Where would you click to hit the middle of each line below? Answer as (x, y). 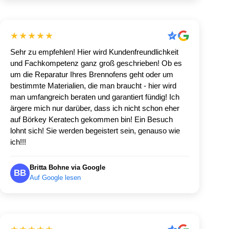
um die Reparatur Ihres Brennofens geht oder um (92, 74)
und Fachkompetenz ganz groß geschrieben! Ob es (96, 63)
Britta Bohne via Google (67, 167)
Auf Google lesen (55, 177)
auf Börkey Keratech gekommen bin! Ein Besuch (91, 119)
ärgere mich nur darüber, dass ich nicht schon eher (95, 108)
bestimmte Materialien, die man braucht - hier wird (93, 85)
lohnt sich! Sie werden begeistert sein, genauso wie (95, 130)
